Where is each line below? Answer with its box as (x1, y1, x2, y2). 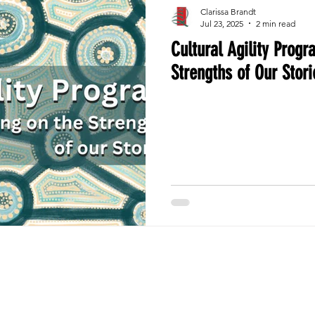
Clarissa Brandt (200, 6, 256, 17)
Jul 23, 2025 (200, 18, 243, 29)
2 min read (256, 18, 295, 29)
